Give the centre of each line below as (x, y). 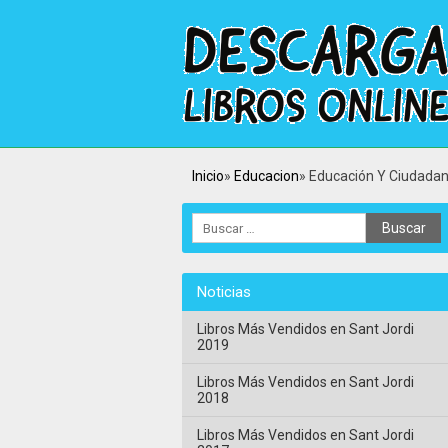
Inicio (208, 176)
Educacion (266, 176)
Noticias (224, 292)
